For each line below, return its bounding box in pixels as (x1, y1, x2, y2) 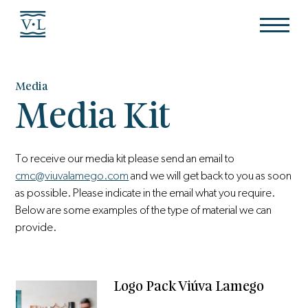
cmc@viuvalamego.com (15, 169, 129, 181)
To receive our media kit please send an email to (15, 152, 235, 164)
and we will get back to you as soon (129, 169, 292, 181)
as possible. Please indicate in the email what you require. (15, 186, 276, 199)
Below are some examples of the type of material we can (15, 203, 272, 216)
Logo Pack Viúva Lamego (113, 279, 265, 294)
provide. (15, 221, 57, 233)
